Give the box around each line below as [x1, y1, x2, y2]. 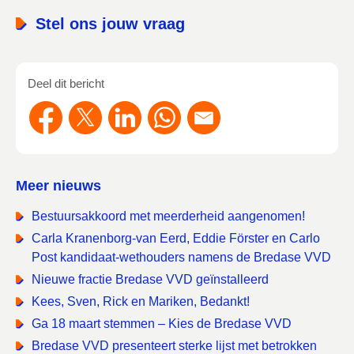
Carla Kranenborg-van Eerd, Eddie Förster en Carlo [32, 232, 320, 245]
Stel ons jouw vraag [36, 15, 185, 32]
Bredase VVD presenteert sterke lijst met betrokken [32, 339, 317, 352]
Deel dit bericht [28, 77, 104, 90]
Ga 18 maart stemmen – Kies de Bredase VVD [32, 317, 292, 330]
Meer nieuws [16, 178, 101, 194]
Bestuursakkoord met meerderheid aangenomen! [32, 209, 305, 223]
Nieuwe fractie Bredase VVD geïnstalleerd [32, 273, 269, 286]
